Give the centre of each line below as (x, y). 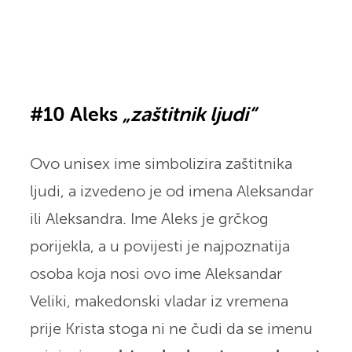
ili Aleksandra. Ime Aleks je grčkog (149, 219)
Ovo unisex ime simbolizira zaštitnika (161, 164)
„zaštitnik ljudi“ (189, 115)
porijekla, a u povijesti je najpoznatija (159, 247)
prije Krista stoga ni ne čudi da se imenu (171, 329)
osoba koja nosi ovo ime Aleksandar (156, 274)
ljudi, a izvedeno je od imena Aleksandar (171, 192)
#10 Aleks (76, 115)
